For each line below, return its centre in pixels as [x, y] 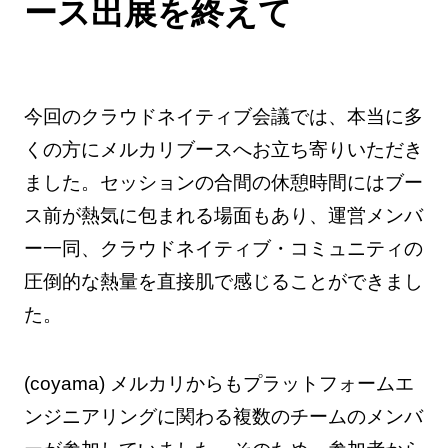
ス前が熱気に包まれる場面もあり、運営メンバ [223, 216]
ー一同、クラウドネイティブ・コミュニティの [223, 249]
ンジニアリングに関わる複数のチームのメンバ [223, 417]
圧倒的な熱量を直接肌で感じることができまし [223, 282]
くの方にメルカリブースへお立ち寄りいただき [223, 150]
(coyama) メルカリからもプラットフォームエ [218, 384]
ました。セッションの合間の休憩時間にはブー [223, 183]
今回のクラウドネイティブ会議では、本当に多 [223, 117]
